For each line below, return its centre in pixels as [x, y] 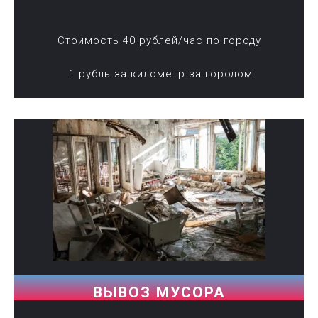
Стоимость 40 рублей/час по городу [159, 40]
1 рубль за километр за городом [159, 74]
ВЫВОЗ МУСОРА [159, 292]
